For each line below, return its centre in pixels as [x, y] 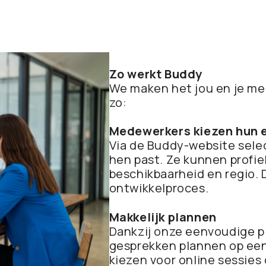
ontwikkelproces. [159, 188]
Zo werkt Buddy [156, 74]
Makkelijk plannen [163, 217]
